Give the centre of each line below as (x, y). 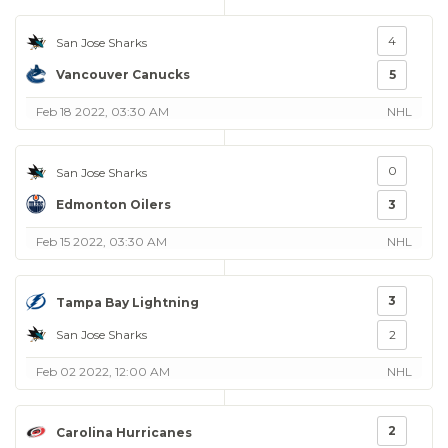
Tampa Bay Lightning (127, 302)
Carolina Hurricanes (124, 432)
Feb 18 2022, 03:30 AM (102, 111)
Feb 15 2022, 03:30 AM (101, 241)
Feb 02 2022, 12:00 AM (103, 371)
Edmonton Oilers (113, 204)
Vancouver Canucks (123, 74)
